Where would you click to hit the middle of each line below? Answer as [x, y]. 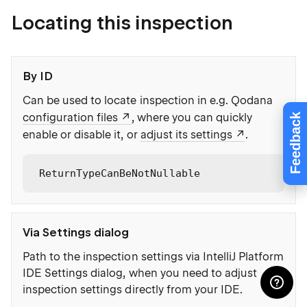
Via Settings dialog [76, 232]
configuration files [71, 118]
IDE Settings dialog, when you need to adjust [140, 273]
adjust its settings [186, 135]
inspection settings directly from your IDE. [133, 290]
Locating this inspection [122, 23]
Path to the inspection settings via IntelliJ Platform [153, 257]
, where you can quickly [192, 118]
